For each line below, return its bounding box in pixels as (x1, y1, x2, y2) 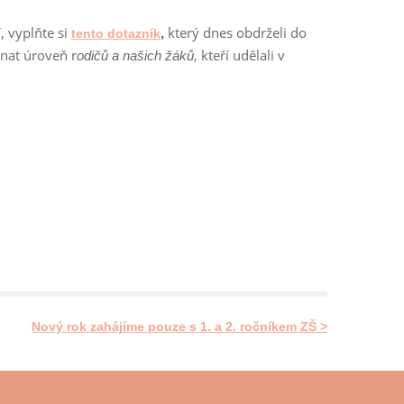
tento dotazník (71, 26, 161, 41)
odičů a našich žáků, (77, 48, 197, 63)
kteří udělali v (197, 46, 285, 64)
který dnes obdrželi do (164, 23, 307, 41)
